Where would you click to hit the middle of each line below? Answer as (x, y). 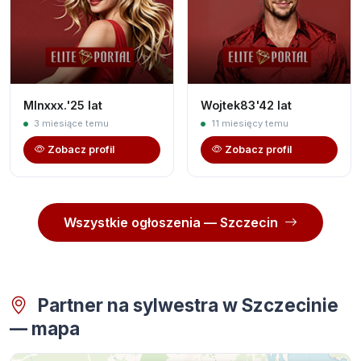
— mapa (45, 328)
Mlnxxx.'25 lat (63, 105)
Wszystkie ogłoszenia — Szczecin (171, 222)
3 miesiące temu (70, 123)
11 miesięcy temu (249, 123)
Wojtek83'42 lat (246, 105)
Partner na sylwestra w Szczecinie (186, 305)
